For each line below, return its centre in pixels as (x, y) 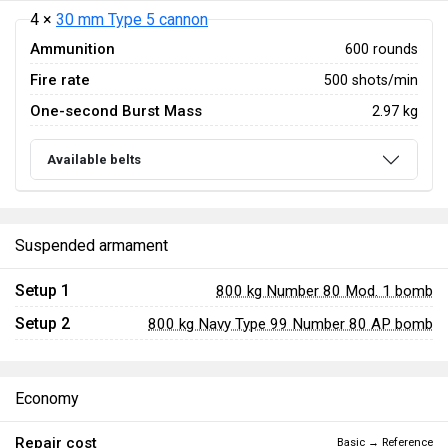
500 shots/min (371, 79)
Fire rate (60, 80)
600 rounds (381, 48)
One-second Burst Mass (116, 111)
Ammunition (72, 49)
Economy (47, 399)
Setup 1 (42, 291)
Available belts (94, 160)
